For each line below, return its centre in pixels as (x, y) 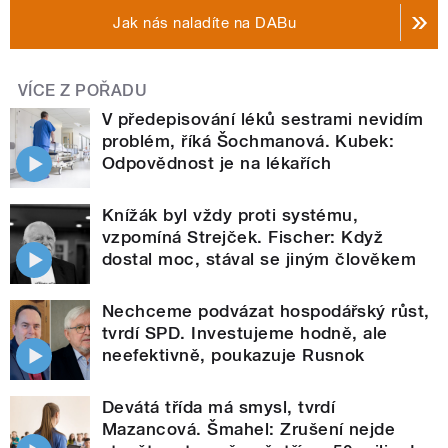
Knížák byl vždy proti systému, (230, 214)
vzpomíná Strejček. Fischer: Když (243, 236)
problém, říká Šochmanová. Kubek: (248, 140)
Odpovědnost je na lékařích (217, 162)
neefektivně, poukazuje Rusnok (233, 354)
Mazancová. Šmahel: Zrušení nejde (249, 428)
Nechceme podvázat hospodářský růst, (266, 310)
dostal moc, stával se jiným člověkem (259, 258)
